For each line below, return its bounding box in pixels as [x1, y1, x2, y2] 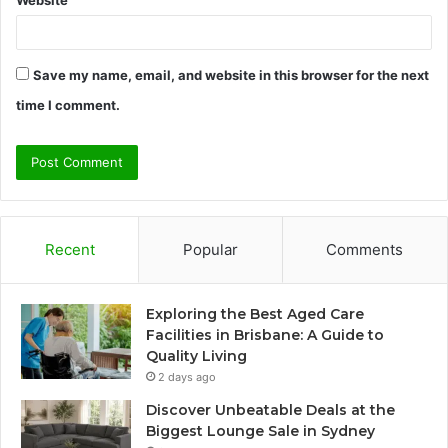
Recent [44, 239, 95, 259]
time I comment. [16, 96, 120, 113]
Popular [182, 239, 238, 259]
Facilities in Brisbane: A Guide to [146, 325, 384, 344]
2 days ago [158, 369, 216, 384]
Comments [326, 239, 404, 259]
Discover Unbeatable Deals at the [146, 400, 395, 419]
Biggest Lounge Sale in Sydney [146, 421, 375, 440]
